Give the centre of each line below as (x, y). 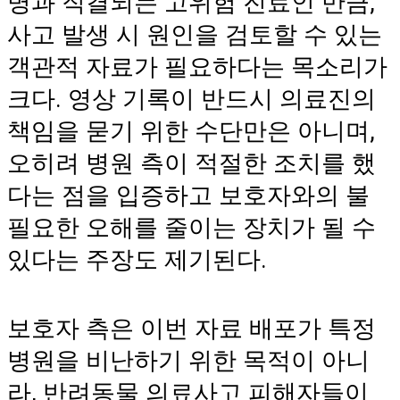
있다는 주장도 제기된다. (137, 260)
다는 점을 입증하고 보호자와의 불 (188, 196)
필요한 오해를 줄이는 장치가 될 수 (192, 228)
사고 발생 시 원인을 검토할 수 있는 (195, 35)
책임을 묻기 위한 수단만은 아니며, (191, 132)
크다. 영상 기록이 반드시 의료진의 (192, 100)
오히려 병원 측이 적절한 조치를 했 (192, 164)
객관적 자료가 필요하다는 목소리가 (197, 67)
